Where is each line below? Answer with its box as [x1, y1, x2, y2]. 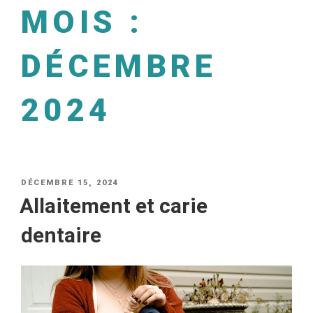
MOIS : [21, 3, 143, 41]
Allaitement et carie [20, 193, 208, 218]
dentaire [21, 222, 101, 247]
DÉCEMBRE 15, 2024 [21, 177, 119, 187]
